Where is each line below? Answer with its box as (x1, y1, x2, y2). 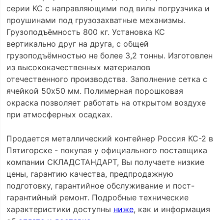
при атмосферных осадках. (6, 109, 112, 119)
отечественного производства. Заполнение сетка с (6, 74, 207, 84)
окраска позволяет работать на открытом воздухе (6, 97, 206, 108)
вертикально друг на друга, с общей (6, 38, 149, 49)
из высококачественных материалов (6, 62, 150, 72)
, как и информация (133, 204, 210, 215)
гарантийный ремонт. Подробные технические (6, 192, 189, 203)
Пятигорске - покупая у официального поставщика (6, 145, 207, 156)
